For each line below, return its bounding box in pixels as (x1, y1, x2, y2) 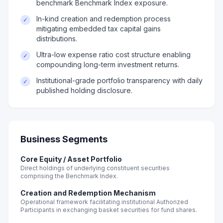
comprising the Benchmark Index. (20, 172, 118, 180)
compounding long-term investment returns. (36, 60, 179, 69)
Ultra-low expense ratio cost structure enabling (36, 50, 191, 59)
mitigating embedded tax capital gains (36, 24, 161, 33)
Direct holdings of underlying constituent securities (20, 164, 170, 172)
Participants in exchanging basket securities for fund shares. (20, 206, 197, 214)
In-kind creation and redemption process (36, 14, 171, 23)
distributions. (36, 34, 77, 43)
